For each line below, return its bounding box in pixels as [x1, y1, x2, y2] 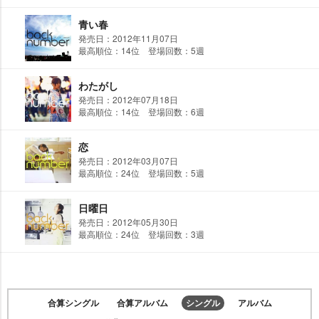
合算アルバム [116, 296, 168, 309]
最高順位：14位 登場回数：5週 [78, 44, 204, 56]
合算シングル [47, 296, 99, 309]
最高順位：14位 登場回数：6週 [78, 105, 204, 117]
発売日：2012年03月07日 [78, 155, 178, 167]
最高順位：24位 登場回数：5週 [78, 167, 204, 179]
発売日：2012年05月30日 [78, 216, 178, 228]
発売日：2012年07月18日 [78, 93, 178, 105]
